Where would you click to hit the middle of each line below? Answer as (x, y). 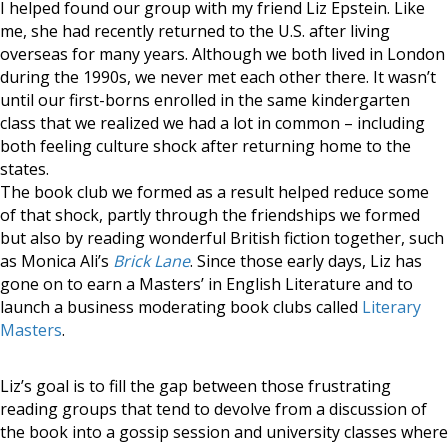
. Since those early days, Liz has (306, 261)
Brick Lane (151, 261)
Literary (391, 307)
